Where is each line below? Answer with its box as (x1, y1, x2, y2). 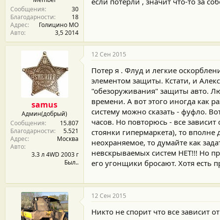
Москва (57, 134, 79, 143)
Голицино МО (39, 20, 79, 29)
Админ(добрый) (22, 109, 67, 118)
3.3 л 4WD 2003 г (31, 150, 79, 159)
